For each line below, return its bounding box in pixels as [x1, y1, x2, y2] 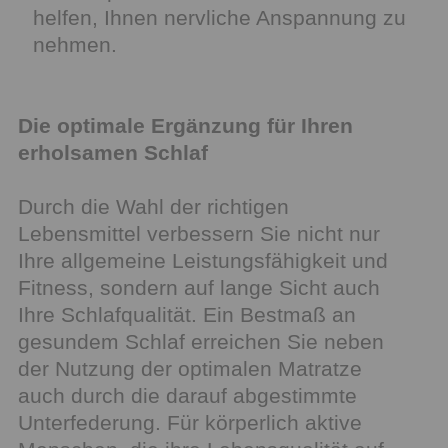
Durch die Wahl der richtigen [18, 195, 289, 218]
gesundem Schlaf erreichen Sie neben [18, 330, 384, 353]
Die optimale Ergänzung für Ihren [18, 114, 353, 137]
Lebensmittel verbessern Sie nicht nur [18, 222, 380, 245]
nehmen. [33, 33, 117, 56]
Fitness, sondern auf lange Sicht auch [18, 276, 380, 299]
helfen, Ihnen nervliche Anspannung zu [33, 6, 406, 29]
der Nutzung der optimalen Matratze [18, 357, 362, 380]
